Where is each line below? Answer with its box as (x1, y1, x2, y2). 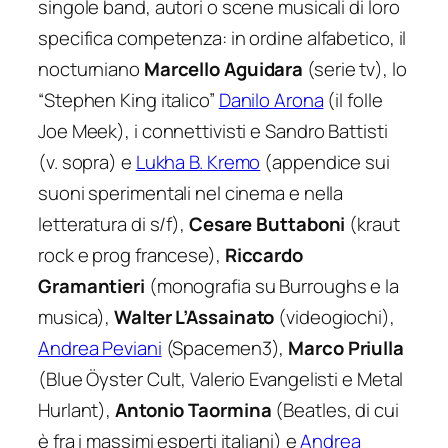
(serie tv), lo (303, 55, 407, 82)
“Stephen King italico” (38, 86, 219, 113)
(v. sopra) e (38, 148, 136, 175)
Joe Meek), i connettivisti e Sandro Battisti (38, 117, 388, 144)
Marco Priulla (288, 334, 404, 361)
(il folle (323, 86, 383, 113)
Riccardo (224, 241, 303, 268)
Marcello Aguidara (143, 55, 304, 82)
